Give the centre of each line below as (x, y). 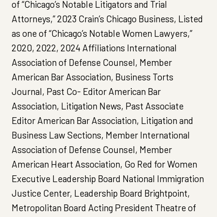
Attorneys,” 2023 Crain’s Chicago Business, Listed (107, 18)
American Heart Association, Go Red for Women (104, 164)
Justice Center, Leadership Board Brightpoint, (101, 193)
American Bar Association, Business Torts (93, 77)
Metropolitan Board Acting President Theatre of (104, 207)
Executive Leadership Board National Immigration (108, 178)
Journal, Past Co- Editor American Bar (86, 91)
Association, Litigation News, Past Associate (98, 106)
